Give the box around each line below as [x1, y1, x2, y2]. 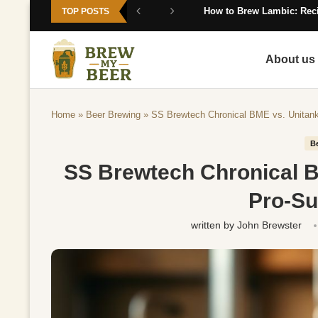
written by [191, 219, 238, 231]
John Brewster [237, 219, 302, 231]
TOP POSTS [62, 6, 109, 16]
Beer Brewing [86, 109, 141, 120]
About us [265, 53, 316, 65]
